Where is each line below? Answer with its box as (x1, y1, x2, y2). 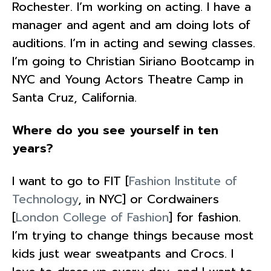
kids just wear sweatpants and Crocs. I (12, 244, 233, 263)
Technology (12, 189, 78, 208)
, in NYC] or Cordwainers (78, 189, 219, 208)
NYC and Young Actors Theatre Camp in (12, 70, 243, 88)
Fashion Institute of (129, 171, 237, 190)
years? (12, 139, 53, 157)
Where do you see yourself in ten (12, 120, 218, 139)
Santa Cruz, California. (12, 88, 137, 106)
